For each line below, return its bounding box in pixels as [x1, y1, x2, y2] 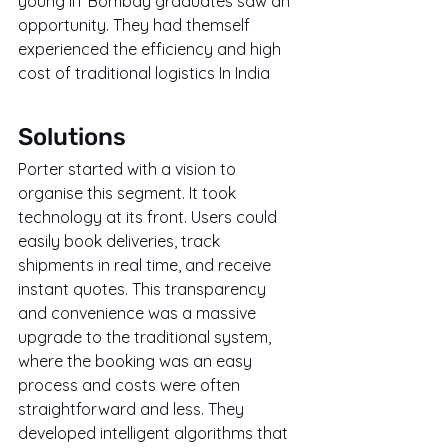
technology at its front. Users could [18, 207, 281, 228]
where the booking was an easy [18, 351, 256, 372]
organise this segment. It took [18, 183, 240, 204]
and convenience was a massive [18, 303, 260, 324]
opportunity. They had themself [18, 15, 254, 36]
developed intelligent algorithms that [18, 423, 292, 444]
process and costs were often [18, 375, 244, 396]
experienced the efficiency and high [18, 39, 285, 60]
